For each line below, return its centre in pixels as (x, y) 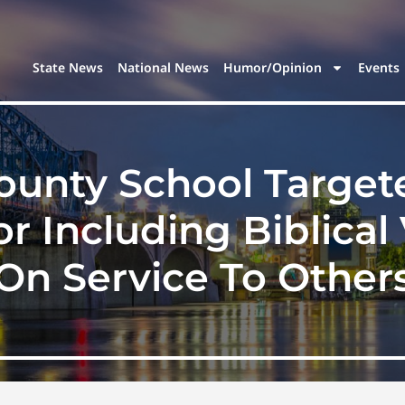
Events (379, 68)
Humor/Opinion (273, 68)
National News (164, 68)
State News (68, 68)
